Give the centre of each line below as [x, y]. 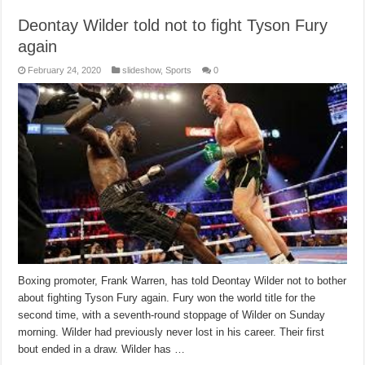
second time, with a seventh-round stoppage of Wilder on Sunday [172, 315]
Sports [179, 70]
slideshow [142, 70]
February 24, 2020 [65, 70]
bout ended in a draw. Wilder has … [102, 350]
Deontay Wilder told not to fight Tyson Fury [173, 25]
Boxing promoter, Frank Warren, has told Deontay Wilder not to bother [182, 281]
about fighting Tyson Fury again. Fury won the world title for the [167, 298]
